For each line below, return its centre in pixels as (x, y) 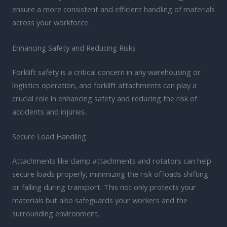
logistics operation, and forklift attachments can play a (104, 85)
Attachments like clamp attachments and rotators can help (112, 160)
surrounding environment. (56, 213)
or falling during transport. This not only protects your (104, 187)
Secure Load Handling (49, 136)
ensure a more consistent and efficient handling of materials (113, 9)
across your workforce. (51, 23)
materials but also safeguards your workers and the (100, 200)
